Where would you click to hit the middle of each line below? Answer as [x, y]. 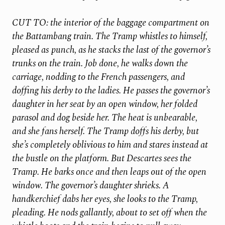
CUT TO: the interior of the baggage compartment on [110, 23]
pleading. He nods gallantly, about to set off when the [109, 212]
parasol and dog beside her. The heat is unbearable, [104, 118]
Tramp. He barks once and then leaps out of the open [109, 172]
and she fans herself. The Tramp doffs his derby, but [105, 131]
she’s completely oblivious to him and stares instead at [110, 145]
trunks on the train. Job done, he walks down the [100, 63]
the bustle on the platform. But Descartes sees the [101, 158]
